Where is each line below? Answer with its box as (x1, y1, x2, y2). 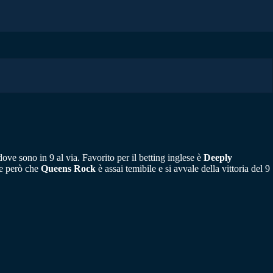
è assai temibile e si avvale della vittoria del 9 (96, 163, 270, 174)
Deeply (204, 152, 232, 163)
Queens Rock (41, 163, 96, 174)
